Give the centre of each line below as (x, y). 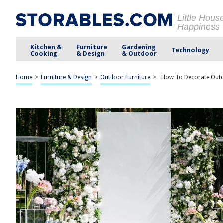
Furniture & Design (66, 77)
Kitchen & (46, 47)
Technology (190, 50)
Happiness (198, 27)
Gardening (139, 47)
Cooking (44, 53)
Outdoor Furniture (125, 77)
